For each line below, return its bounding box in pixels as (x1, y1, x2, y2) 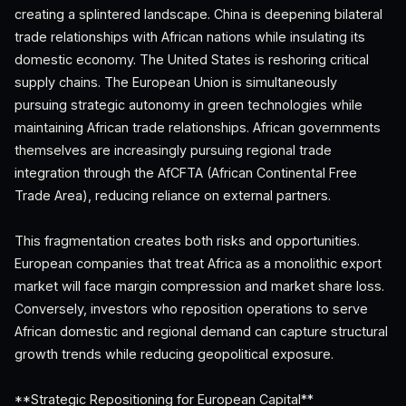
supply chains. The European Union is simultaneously (14, 74, 337, 90)
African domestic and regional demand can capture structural (14, 324, 388, 339)
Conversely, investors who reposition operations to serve (14, 301, 368, 316)
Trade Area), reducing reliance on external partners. (14, 188, 331, 203)
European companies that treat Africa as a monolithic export (14, 256, 382, 271)
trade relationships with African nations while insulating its (14, 29, 365, 44)
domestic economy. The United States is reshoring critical (14, 52, 369, 67)
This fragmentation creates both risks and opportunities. (14, 233, 360, 248)
